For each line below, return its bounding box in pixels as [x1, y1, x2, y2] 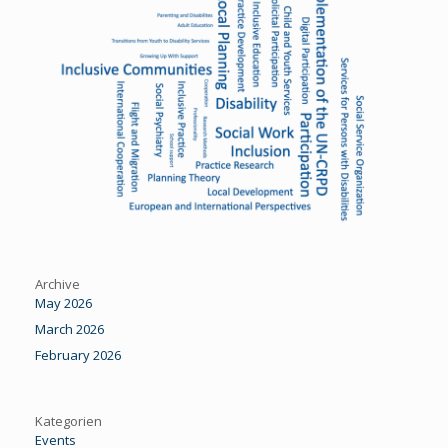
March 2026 [35, 319, 104, 338]
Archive [35, 274, 80, 293]
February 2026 [35, 345, 121, 364]
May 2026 [35, 293, 92, 312]
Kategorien [35, 411, 102, 430]
